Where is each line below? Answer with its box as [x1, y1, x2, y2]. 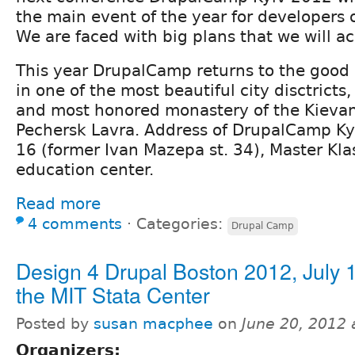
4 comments [28, 215, 122, 232]
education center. [16, 159, 154, 179]
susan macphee [94, 315, 213, 332]
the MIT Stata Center [16, 278, 210, 310]
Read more [16, 193, 101, 213]
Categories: [136, 215, 227, 232]
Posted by [16, 315, 94, 332]
